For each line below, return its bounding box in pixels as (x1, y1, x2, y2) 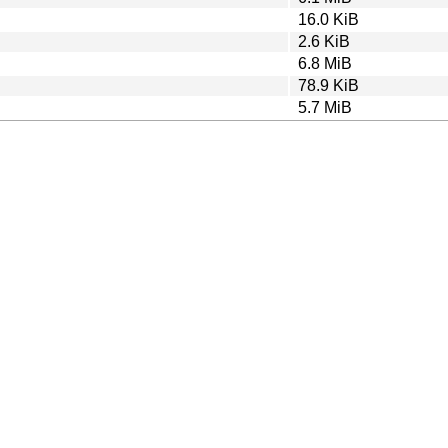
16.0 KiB (298, 10, 359, 28)
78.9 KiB (298, 76, 359, 94)
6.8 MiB (298, 54, 352, 72)
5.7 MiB (298, 98, 352, 116)
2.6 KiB (298, 32, 350, 50)
